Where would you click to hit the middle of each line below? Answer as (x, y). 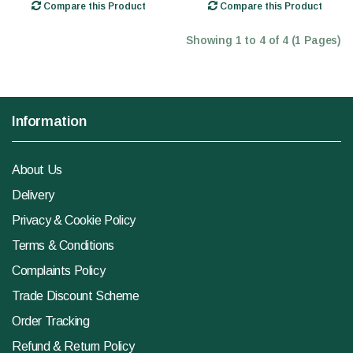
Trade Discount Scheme (76, 296)
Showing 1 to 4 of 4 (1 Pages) (264, 41)
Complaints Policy (59, 271)
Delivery (33, 195)
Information (49, 122)
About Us (37, 170)
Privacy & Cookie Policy (74, 221)
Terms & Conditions (63, 246)
